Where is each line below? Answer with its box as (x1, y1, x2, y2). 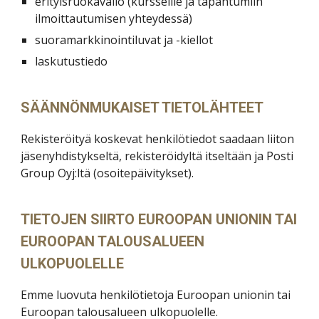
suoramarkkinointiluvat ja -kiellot (35, 32, 214, 48)
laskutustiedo (35, 53, 108, 69)
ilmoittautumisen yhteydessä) (35, 11, 193, 26)
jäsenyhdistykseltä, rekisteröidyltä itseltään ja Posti (21, 148, 294, 164)
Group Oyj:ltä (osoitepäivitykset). (21, 165, 194, 181)
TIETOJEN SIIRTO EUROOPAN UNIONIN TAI (21, 211, 298, 228)
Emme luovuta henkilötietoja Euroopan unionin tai (21, 287, 291, 303)
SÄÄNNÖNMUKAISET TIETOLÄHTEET (21, 99, 264, 116)
